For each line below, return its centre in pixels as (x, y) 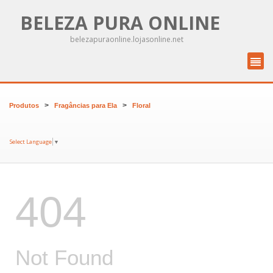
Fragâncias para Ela (86, 105)
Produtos (24, 105)
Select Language (31, 141)
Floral (141, 105)
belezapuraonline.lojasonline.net (127, 39)
